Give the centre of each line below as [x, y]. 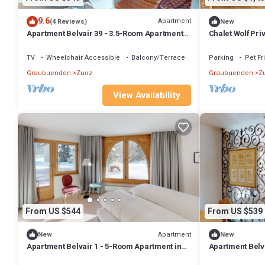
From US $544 [53, 211]
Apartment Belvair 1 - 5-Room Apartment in [104, 247]
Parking [221, 57]
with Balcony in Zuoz [64, 44]
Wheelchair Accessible [83, 57]
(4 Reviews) [68, 21]
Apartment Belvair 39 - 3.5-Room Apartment [105, 33]
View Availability [146, 95]
